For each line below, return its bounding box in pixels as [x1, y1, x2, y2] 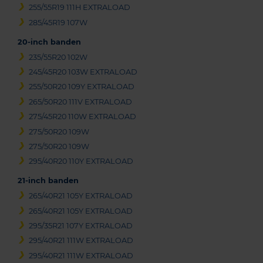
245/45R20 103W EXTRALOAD [29, 67, 138, 76]
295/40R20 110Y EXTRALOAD [29, 157, 134, 166]
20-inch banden [18, 37, 81, 46]
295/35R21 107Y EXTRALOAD [29, 221, 133, 231]
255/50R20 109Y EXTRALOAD [29, 82, 135, 92]
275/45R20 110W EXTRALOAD [29, 112, 137, 122]
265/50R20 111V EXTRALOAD [29, 97, 133, 106]
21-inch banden [18, 176, 79, 186]
